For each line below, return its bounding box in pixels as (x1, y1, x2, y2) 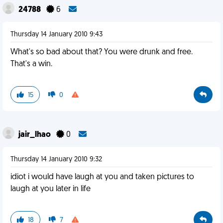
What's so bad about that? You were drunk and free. (10, 48, 193, 56)
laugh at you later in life (10, 185, 91, 193)
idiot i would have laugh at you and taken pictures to (10, 173, 194, 181)
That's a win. (10, 60, 52, 68)
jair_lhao (18, 131, 52, 139)
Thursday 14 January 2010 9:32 (10, 156, 102, 163)
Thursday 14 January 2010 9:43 (10, 31, 103, 38)
